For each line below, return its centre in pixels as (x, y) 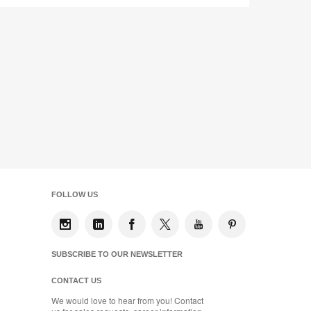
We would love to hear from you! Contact (127, 301)
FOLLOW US (75, 195)
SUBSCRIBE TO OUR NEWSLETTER (117, 254)
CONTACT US (76, 281)
